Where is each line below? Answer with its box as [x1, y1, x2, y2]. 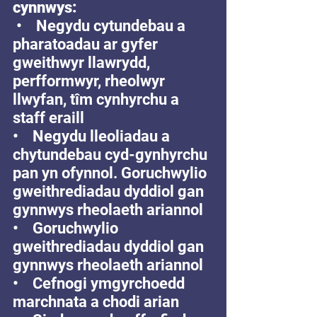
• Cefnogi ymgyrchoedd [13, 275, 188, 292]
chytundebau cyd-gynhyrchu [13, 146, 211, 163]
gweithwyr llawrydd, [13, 54, 154, 71]
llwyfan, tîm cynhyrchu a [13, 91, 183, 108]
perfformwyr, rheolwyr [13, 72, 168, 90]
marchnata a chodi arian [13, 293, 183, 311]
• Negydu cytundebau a [16, 17, 189, 35]
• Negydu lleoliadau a [13, 127, 173, 145]
